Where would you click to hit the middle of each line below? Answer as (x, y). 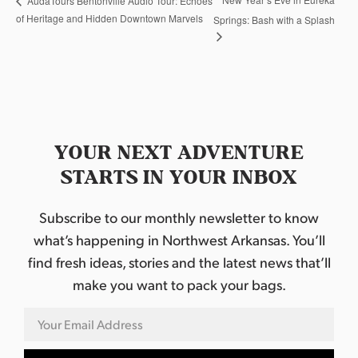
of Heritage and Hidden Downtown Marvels (109, 18)
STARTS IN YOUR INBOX (179, 177)
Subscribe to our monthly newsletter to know (179, 217)
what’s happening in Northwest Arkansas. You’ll (179, 239)
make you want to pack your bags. (179, 284)
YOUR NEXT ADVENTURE (179, 153)
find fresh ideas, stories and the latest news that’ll (179, 261)
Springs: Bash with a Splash (274, 19)
